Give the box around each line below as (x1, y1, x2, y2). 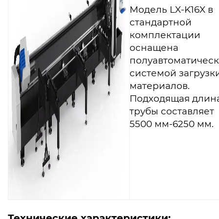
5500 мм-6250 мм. (130, 118, 214, 130)
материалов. (130, 80, 190, 91)
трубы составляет (130, 105, 214, 117)
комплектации (130, 29, 200, 41)
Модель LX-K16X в (130, 3, 213, 15)
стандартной (130, 16, 192, 28)
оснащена (130, 42, 178, 53)
